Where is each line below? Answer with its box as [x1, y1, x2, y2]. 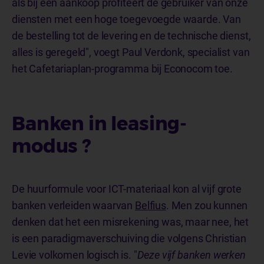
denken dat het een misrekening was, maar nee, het [12, 215, 249, 228]
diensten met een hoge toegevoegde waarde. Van [12, 12, 241, 25]
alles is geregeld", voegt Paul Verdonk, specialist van [12, 45, 250, 58]
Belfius [135, 199, 166, 212]
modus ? [12, 134, 91, 157]
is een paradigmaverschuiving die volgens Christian [12, 232, 246, 245]
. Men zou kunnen [166, 199, 248, 212]
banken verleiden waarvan [12, 199, 135, 212]
